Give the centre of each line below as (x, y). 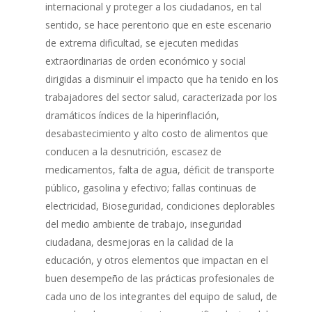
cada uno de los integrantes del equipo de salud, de (161, 297)
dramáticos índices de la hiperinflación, (132, 116)
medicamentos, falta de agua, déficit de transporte (159, 170)
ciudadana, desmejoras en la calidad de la (139, 242)
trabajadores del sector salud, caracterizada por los (161, 97)
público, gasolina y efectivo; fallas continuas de (150, 188)
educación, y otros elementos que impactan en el (156, 260)
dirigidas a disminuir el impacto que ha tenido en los (162, 79)
